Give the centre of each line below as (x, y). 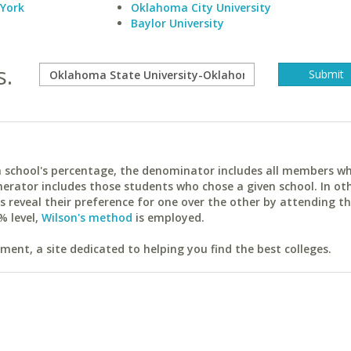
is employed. (168, 217)
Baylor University (177, 23)
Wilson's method (87, 217)
